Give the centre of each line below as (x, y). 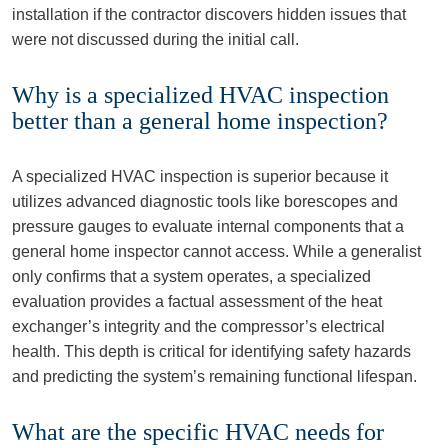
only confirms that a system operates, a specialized (191, 276)
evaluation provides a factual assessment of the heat (197, 301)
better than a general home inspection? (200, 121)
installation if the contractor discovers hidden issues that (209, 14)
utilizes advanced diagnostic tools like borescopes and (205, 201)
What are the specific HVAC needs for (198, 432)
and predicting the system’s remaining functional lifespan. (214, 376)
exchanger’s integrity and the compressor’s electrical (198, 326)
